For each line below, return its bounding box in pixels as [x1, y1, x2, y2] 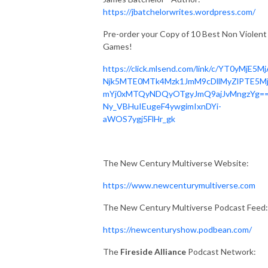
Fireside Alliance [118, 246, 188, 257]
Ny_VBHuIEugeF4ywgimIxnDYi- [103, 100, 221, 111]
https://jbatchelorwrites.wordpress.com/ [103, 6, 255, 17]
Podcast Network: [188, 246, 258, 257]
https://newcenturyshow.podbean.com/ [103, 224, 252, 234]
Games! [103, 41, 132, 51]
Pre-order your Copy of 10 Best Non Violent [103, 28, 267, 39]
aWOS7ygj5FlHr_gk [103, 113, 175, 124]
